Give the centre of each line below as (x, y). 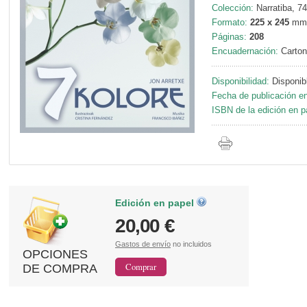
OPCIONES (55, 255)
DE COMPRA (60, 269)
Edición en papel (156, 203)
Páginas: (229, 37)
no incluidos (191, 244)
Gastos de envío (143, 244)
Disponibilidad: (242, 82)
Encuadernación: (245, 51)
